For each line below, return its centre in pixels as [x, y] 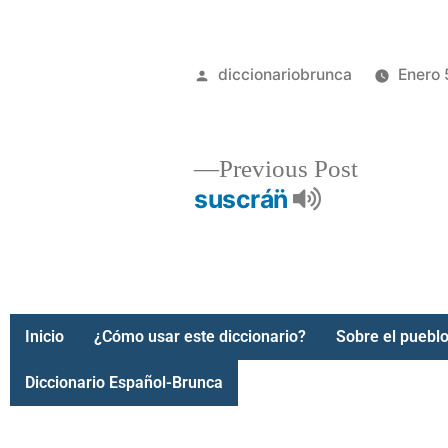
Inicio [44, 336]
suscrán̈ [244, 199]
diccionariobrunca [285, 74]
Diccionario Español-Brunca [124, 382]
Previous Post [289, 169]
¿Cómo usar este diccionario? [200, 336]
